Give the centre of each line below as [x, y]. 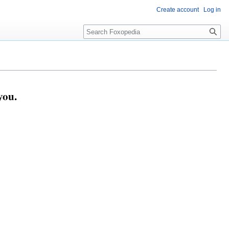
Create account [178, 10]
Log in [212, 10]
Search [100, 30]
